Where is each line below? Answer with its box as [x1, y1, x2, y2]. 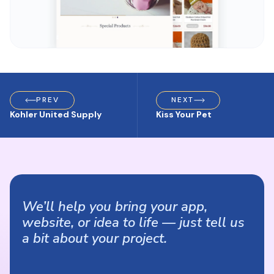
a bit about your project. [22, 229, 167, 248]
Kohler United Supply [10, 108, 102, 120]
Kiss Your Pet [155, 108, 212, 120]
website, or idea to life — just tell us [22, 213, 245, 232]
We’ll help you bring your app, [22, 197, 207, 216]
